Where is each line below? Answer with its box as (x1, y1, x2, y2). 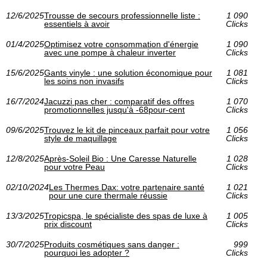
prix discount (44, 219, 92, 229)
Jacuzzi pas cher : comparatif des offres (44, 97, 194, 107)
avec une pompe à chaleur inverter (44, 48, 176, 58)
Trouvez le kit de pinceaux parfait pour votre (44, 125, 210, 135)
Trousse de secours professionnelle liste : (44, 11, 200, 21)
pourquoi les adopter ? (44, 248, 129, 258)
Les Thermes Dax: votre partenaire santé (49, 182, 204, 193)
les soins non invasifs (44, 76, 124, 86)
